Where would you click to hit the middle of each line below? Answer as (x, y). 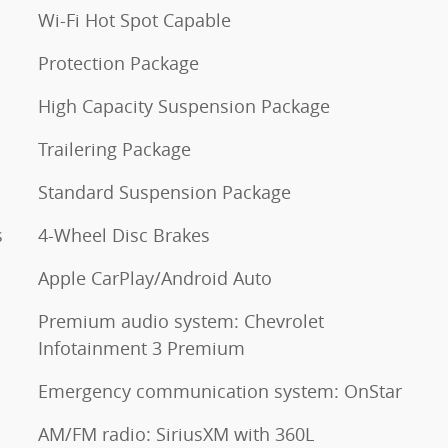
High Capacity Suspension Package (184, 106)
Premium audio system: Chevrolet (181, 321)
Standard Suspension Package (164, 192)
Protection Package (118, 63)
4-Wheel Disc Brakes (124, 235)
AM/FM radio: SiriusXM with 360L (176, 434)
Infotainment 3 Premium (141, 348)
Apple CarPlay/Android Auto (155, 278)
